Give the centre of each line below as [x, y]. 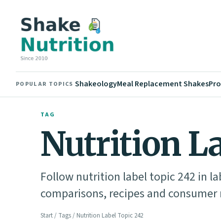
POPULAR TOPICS [45, 84]
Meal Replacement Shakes [163, 84]
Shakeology [96, 84]
